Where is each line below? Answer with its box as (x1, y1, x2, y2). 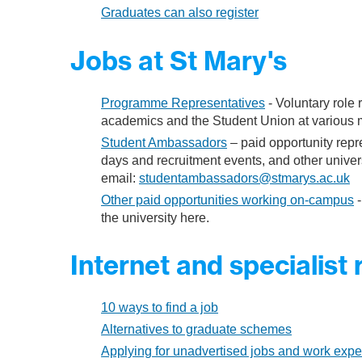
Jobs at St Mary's (70, 44, 287, 77)
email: (101, 170, 139, 185)
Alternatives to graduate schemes (101, 322, 292, 337)
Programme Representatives (101, 95, 265, 110)
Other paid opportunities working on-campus (101, 192, 354, 207)
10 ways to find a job (101, 301, 218, 315)
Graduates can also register (101, 6, 259, 20)
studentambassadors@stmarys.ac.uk (139, 170, 350, 185)
